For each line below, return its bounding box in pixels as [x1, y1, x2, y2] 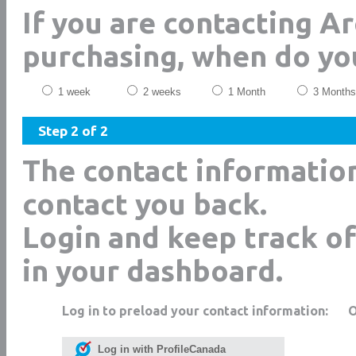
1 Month [225, 86, 265, 98]
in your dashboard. [22, 254, 283, 287]
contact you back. [22, 188, 267, 220]
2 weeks [140, 86, 181, 98]
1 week [55, 86, 91, 98]
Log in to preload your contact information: [62, 304, 328, 318]
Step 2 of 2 [38, 123, 108, 138]
